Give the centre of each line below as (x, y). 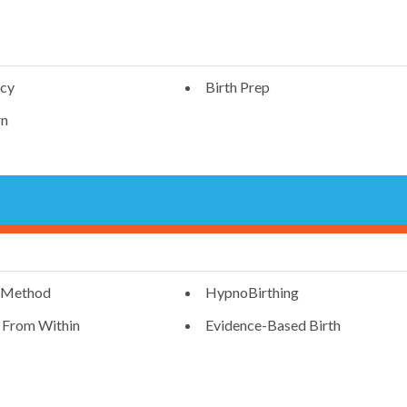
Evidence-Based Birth (273, 325)
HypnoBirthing (252, 293)
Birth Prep (237, 87)
